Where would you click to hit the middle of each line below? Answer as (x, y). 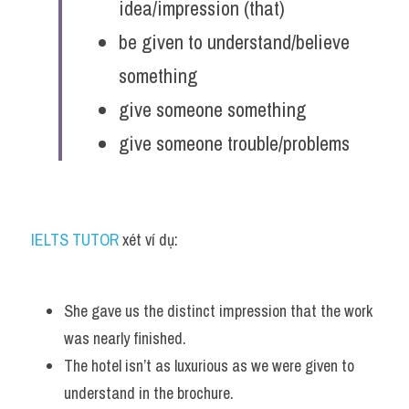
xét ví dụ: (148, 240)
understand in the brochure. (151, 393)
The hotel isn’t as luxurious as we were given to (209, 366)
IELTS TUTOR (75, 240)
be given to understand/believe (234, 42)
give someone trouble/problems (234, 143)
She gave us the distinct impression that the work (218, 311)
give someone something (212, 110)
